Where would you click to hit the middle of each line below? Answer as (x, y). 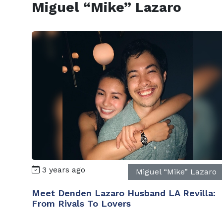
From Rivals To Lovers (81, 203)
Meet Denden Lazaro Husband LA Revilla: (124, 193)
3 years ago (62, 169)
